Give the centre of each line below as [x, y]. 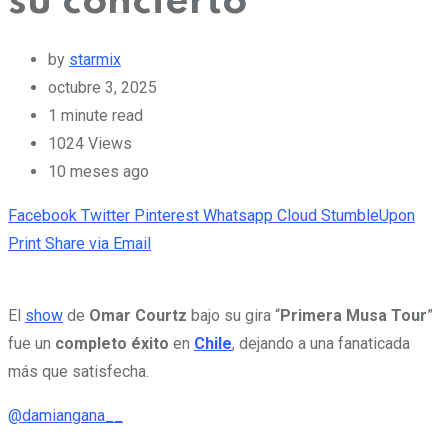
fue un [29, 343]
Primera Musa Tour [353, 315]
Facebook [42, 215]
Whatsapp [238, 215]
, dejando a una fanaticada [321, 343]
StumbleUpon [368, 215]
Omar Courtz [140, 315]
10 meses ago [98, 171]
